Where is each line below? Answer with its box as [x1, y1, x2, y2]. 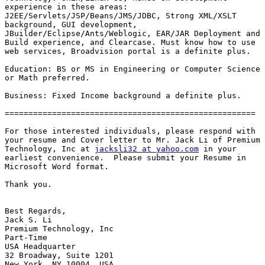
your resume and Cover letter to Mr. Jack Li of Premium [5, 135, 260, 145]
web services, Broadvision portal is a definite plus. [5, 47, 251, 56]
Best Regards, [5, 206, 66, 216]
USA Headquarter [5, 242, 76, 251]
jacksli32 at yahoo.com [95, 144, 199, 154]
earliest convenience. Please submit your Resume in [5, 153, 246, 163]
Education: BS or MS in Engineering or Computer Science [5, 64, 260, 74]
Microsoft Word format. [5, 162, 109, 172]
